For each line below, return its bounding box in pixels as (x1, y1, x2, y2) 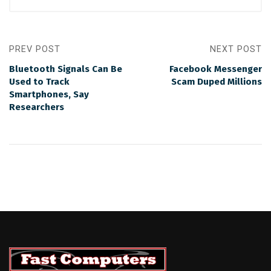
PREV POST (9, 44, 60, 54)
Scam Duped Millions (171, 76, 262, 87)
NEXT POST (210, 44, 262, 54)
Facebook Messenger (169, 64, 262, 74)
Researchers (9, 102, 64, 113)
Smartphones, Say (9, 89, 89, 100)
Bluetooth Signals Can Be (9, 64, 122, 74)
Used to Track (9, 76, 70, 87)
